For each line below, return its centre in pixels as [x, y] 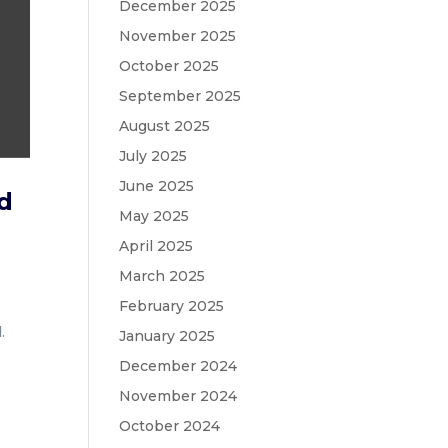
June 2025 [157, 186]
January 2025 [167, 336]
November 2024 [178, 396]
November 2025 [178, 36]
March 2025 [162, 276]
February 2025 [172, 306]
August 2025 [165, 126]
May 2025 [154, 216]
